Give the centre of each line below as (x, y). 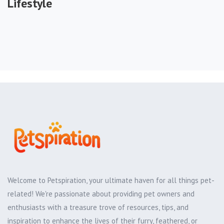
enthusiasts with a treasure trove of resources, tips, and (98, 207)
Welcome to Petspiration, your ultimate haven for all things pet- (111, 180)
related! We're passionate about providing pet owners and (101, 193)
